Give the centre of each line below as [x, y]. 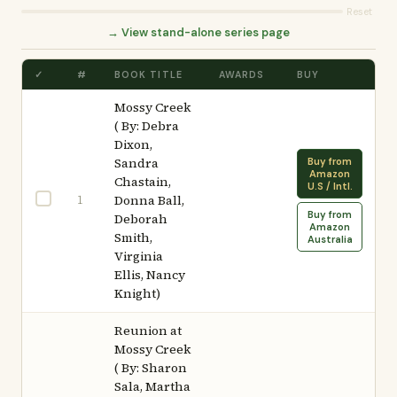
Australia [330, 239]
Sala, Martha [152, 386]
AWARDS [242, 74]
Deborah [141, 219]
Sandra [136, 163]
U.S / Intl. [330, 186]
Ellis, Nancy [150, 275]
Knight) [137, 293]
